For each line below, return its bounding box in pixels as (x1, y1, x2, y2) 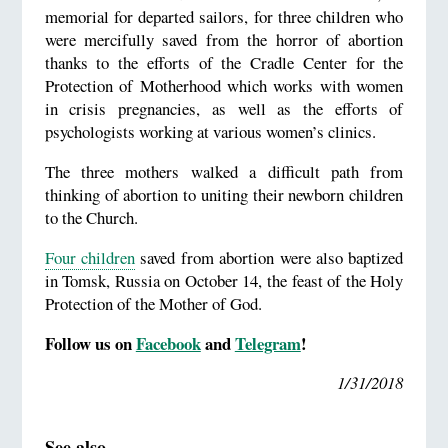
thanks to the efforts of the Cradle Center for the (44, 51, 404, 75)
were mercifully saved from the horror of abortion (44, 28, 404, 52)
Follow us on (44, 330, 132, 356)
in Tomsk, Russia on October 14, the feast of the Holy (44, 268, 404, 292)
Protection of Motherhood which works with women (44, 74, 404, 98)
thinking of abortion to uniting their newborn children (44, 183, 404, 206)
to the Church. (44, 206, 138, 229)
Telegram (234, 330, 301, 356)
